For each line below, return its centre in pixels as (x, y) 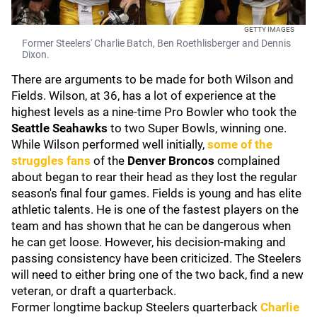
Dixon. (36, 54)
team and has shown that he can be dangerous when (151, 226)
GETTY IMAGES (269, 29)
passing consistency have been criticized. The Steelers (156, 258)
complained (247, 161)
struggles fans (51, 161)
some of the (240, 144)
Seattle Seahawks (59, 128)
